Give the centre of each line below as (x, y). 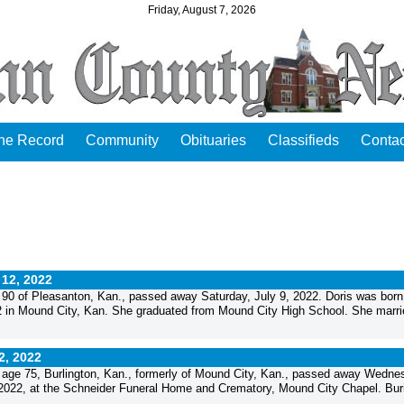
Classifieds (303, 140)
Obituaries (213, 140)
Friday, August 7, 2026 (202, 9)
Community (122, 140)
